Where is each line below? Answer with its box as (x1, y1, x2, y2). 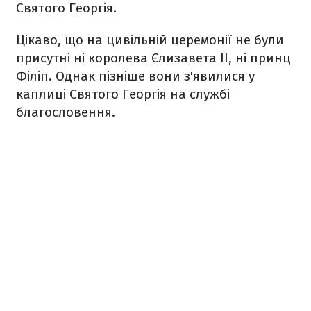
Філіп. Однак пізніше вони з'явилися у (16, 68, 255, 85)
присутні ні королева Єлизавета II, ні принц (16, 50, 291, 67)
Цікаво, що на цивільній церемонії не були (16, 32, 284, 49)
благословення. (16, 104, 115, 121)
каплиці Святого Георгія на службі (16, 86, 230, 103)
